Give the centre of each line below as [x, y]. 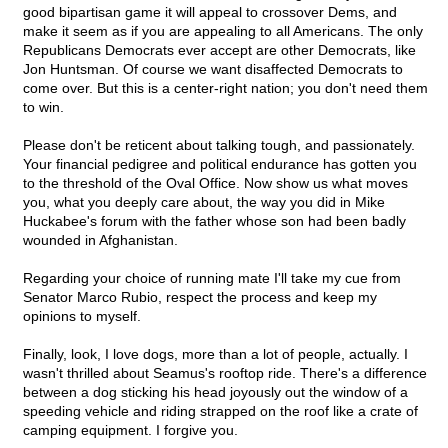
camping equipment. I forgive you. [130, 430]
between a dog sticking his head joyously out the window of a [215, 392]
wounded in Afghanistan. [100, 240]
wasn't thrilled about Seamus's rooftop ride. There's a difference [225, 373]
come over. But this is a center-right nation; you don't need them [225, 88]
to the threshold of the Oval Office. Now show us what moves [215, 183]
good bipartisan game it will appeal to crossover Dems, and [210, 12]
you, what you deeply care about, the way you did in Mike [204, 202]
